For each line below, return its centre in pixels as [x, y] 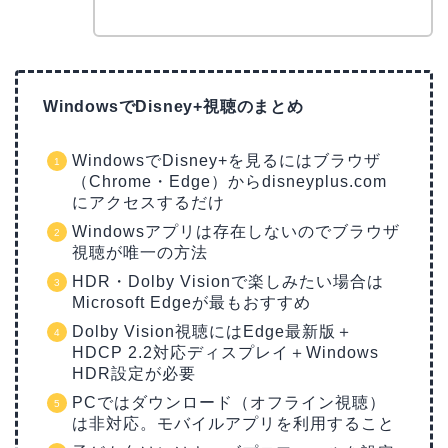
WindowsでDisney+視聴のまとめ [173, 106]
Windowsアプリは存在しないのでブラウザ [236, 231]
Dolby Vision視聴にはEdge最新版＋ [212, 331]
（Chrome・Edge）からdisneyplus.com [229, 181]
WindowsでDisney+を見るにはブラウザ [226, 160]
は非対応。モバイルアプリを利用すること [233, 423]
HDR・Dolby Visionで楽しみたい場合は [228, 281]
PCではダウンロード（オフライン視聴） [229, 402]
